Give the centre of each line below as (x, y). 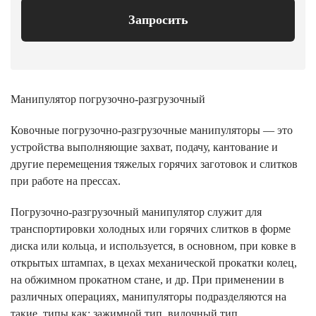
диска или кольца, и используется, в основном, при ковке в (153, 246)
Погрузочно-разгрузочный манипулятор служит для (136, 212)
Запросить (158, 19)
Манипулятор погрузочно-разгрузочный (108, 99)
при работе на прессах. (66, 181)
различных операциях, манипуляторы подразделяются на (148, 297)
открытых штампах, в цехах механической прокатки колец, (154, 263)
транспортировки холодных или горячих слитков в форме (151, 229)
